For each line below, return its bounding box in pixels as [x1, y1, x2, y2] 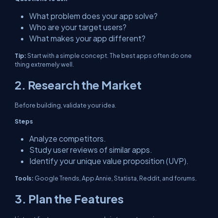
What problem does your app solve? [29, 11, 158, 20]
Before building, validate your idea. [15, 101, 116, 109]
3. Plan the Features [15, 191, 124, 206]
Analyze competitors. [29, 134, 106, 143]
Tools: [15, 174, 34, 182]
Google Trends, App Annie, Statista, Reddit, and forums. [34, 174, 197, 182]
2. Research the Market [15, 77, 142, 92]
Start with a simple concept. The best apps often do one [26, 52, 192, 59]
